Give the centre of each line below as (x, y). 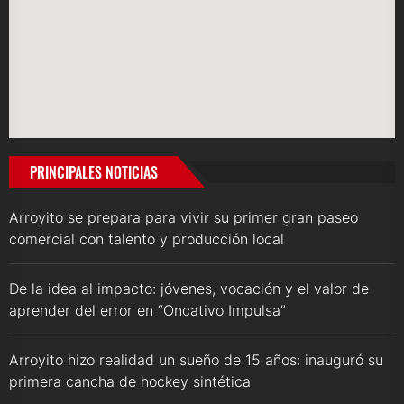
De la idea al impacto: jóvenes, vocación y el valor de (189, 288)
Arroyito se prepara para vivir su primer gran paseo (184, 217)
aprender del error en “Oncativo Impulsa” (147, 310)
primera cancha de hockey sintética (130, 381)
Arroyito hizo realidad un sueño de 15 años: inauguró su (196, 359)
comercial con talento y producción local (147, 239)
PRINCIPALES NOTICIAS (94, 172)
